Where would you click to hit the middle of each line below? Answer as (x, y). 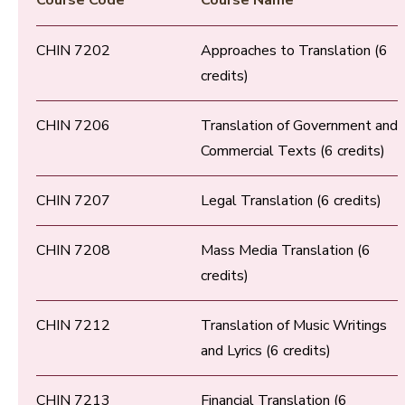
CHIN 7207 (73, 201)
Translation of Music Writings (294, 326)
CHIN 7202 (73, 51)
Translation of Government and (299, 126)
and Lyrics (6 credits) (266, 351)
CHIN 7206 (73, 126)
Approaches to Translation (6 (294, 51)
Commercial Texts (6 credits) (293, 151)
